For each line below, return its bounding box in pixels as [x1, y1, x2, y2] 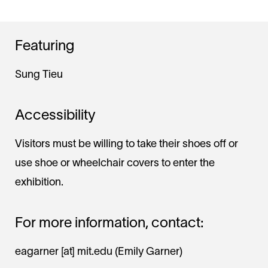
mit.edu [77, 247, 112, 258]
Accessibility [15, 109, 95, 123]
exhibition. [15, 178, 63, 188]
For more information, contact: [15, 217, 204, 231]
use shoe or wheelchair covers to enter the [15, 159, 215, 169]
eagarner [15, 247, 59, 258]
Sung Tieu [15, 70, 63, 81]
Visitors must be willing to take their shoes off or [15, 139, 238, 150]
